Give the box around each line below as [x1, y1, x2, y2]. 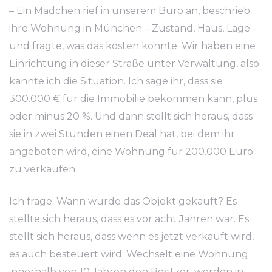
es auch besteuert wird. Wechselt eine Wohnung [9, 248, 248, 260]
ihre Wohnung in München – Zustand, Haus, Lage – [9, 22, 257, 34]
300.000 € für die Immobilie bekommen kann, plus [9, 93, 257, 104]
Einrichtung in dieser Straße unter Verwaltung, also [9, 58, 259, 69]
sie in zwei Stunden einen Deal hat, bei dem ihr [9, 128, 235, 140]
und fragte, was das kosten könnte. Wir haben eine [9, 40, 256, 52]
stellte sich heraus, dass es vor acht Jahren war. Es [9, 213, 249, 225]
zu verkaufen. [9, 163, 77, 175]
